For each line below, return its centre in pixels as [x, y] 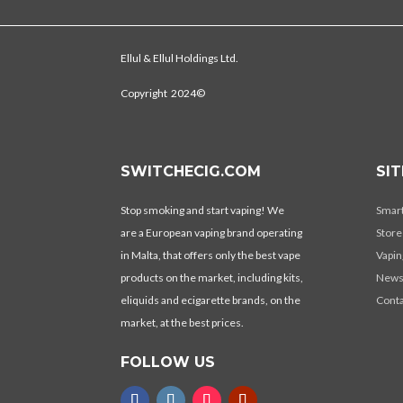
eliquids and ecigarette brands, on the [211, 300]
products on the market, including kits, [212, 278]
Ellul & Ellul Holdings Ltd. [180, 58]
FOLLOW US [168, 363]
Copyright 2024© [163, 93]
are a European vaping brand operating [212, 233]
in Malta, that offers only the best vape [211, 255]
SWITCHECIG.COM [191, 172]
